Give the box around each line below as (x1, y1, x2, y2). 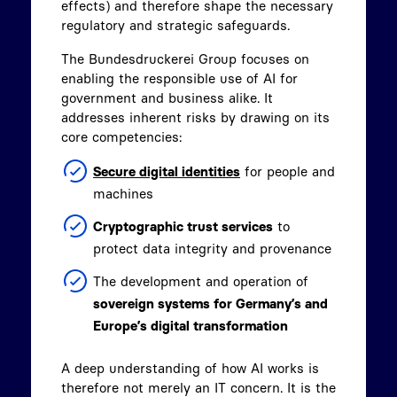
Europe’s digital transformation (93, 317, 288, 334)
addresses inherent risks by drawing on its (61, 109, 330, 126)
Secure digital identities (93, 163, 240, 180)
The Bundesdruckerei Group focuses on (61, 51, 309, 67)
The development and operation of (93, 273, 308, 290)
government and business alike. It (61, 90, 273, 106)
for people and (240, 163, 335, 180)
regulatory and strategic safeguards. (61, 17, 294, 34)
